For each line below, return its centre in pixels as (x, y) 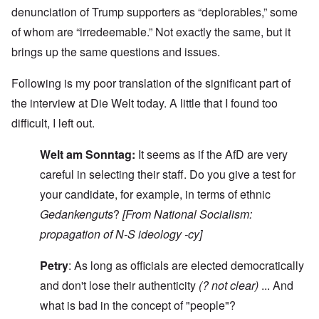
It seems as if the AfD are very (213, 155)
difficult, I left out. (53, 123)
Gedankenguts (77, 214)
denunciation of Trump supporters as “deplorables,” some (155, 12)
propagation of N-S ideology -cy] (121, 234)
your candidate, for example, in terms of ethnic (155, 194)
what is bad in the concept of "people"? (138, 305)
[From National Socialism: (187, 214)
